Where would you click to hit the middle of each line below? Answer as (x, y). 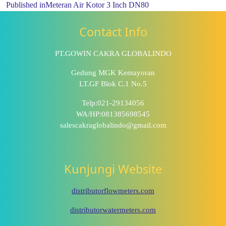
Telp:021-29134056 (113, 103)
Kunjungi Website (113, 169)
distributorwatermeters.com (113, 210)
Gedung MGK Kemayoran (113, 73)
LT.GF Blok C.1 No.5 (113, 84)
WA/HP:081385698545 (113, 114)
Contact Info (113, 32)
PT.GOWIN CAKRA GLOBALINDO (113, 54)
